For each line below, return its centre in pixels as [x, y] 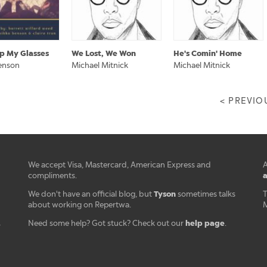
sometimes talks [206, 194]
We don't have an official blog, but [91, 194]
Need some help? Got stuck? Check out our [107, 223]
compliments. [53, 176]
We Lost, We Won [104, 53]
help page [205, 223]
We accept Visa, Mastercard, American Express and [120, 165]
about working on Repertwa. [80, 205]
